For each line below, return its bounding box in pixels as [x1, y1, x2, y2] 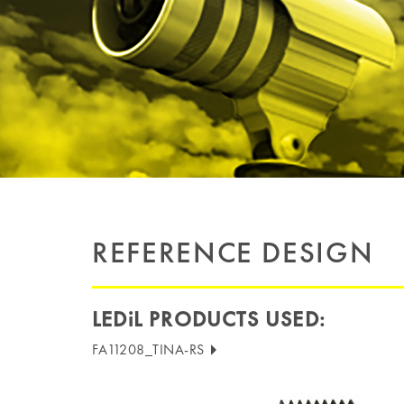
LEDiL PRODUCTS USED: [92, 305, 326, 333]
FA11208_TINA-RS [92, 340, 208, 359]
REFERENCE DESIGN [92, 234, 374, 271]
